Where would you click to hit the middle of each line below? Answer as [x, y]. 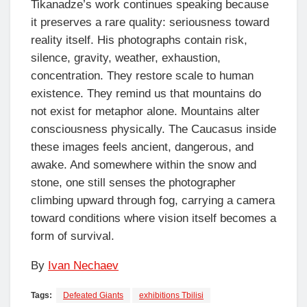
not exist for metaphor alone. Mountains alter [145, 111]
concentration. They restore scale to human [142, 75]
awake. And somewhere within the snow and [144, 164]
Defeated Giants [93, 295]
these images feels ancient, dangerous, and [142, 147]
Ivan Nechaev [83, 265]
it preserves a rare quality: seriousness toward [150, 22]
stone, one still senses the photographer [133, 182]
